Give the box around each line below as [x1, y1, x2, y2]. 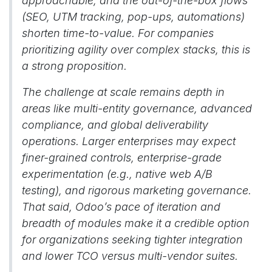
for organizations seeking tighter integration [22, 233, 243, 246]
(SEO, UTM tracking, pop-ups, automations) [22, 10, 245, 23]
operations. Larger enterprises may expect [22, 135, 236, 148]
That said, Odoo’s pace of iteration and [22, 200, 220, 213]
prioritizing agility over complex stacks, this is [22, 43, 250, 56]
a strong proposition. [22, 59, 127, 72]
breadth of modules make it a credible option [22, 217, 250, 229]
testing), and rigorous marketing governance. [22, 184, 251, 197]
